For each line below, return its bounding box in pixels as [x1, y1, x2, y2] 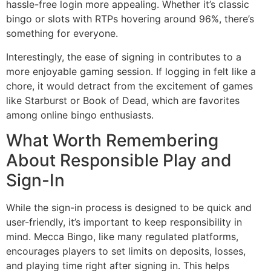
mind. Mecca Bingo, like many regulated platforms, [6, 230, 238, 243]
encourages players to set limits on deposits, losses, [6, 245, 246, 258]
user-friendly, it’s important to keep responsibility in [6, 216, 242, 229]
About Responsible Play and [6, 150, 232, 171]
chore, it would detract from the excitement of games [6, 79, 253, 92]
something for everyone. [6, 27, 118, 40]
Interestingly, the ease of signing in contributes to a [6, 50, 241, 63]
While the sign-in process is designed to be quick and [6, 201, 252, 214]
